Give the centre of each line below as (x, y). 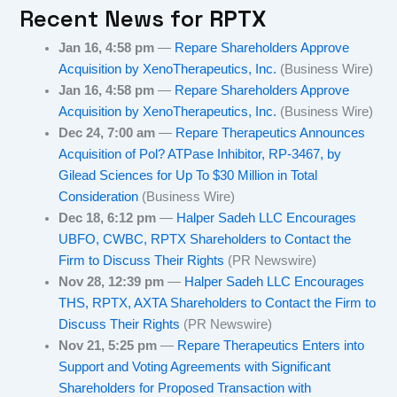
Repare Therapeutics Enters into (271, 346)
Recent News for (115, 19)
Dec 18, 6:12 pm (108, 218)
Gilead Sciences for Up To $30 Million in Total (188, 175)
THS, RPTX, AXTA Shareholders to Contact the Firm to (218, 303)
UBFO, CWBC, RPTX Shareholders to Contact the (205, 239)
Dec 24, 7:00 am (107, 133)
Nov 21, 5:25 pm (108, 346)
